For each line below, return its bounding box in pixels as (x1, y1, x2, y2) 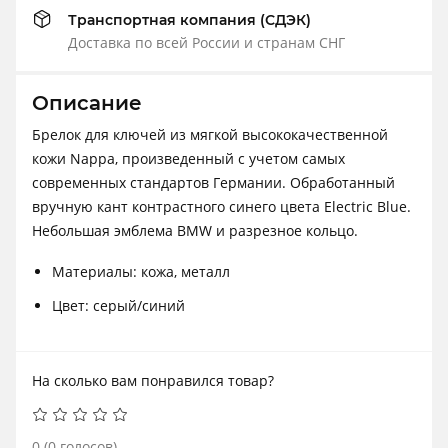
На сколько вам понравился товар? (32, 371, 274, 391)
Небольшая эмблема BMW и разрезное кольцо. (32, 221, 358, 241)
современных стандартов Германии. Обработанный (32, 173, 395, 193)
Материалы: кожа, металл (52, 262, 230, 282)
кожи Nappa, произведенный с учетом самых (32, 149, 345, 169)
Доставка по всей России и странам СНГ (68, 33, 345, 53)
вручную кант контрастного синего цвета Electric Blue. (32, 197, 411, 217)
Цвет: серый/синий (52, 296, 185, 316)
